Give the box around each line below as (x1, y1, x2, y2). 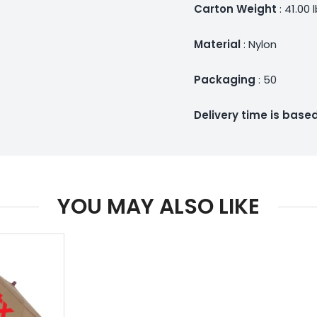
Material (193, 36, 243, 52)
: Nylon (243, 36, 277, 52)
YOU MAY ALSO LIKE (57, 191, 260, 221)
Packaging (193, 71, 255, 87)
